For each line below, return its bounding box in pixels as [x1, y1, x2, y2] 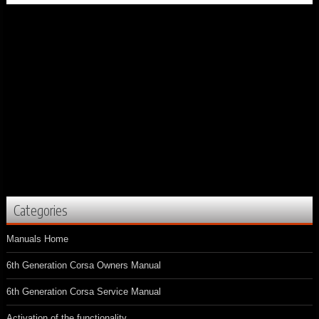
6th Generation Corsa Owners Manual [6, 260, 161, 271]
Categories [14, 202, 68, 219]
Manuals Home [6, 234, 68, 245]
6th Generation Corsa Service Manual [6, 286, 161, 298]
